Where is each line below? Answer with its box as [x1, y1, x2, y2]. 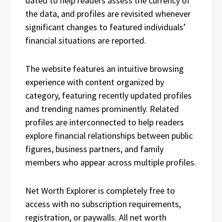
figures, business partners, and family [25, 143, 164, 155]
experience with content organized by [25, 76, 164, 88]
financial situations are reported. [25, 35, 146, 46]
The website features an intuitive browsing [25, 63, 184, 74]
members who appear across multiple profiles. [25, 157, 196, 168]
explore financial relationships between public [25, 130, 193, 141]
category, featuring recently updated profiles [25, 90, 192, 101]
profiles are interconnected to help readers [25, 116, 184, 128]
